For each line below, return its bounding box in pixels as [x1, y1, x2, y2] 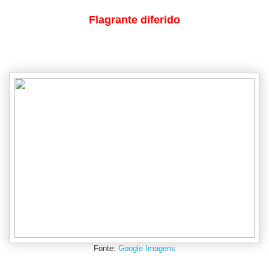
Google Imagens [118, 244, 175, 253]
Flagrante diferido [89, 14, 180, 26]
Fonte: [94, 244, 118, 253]
